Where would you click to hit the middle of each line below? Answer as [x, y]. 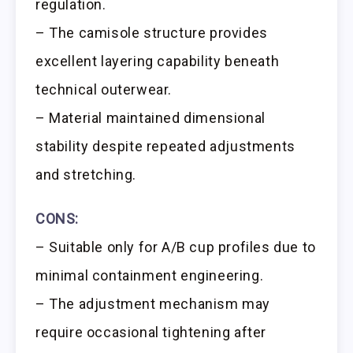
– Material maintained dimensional [150, 117]
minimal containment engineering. [150, 276]
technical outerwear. [104, 89]
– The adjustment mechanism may [153, 304]
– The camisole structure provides [152, 32]
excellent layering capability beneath [158, 61]
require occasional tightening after [151, 333]
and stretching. [86, 174]
